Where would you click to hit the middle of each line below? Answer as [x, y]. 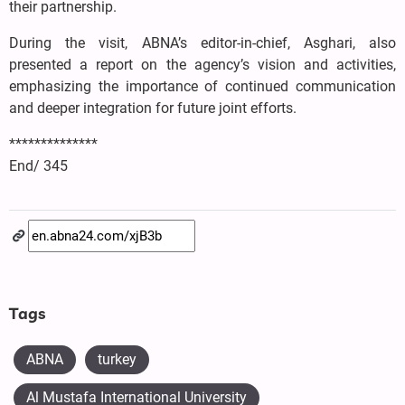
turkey [117, 359]
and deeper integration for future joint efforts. [153, 108]
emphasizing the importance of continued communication [202, 86]
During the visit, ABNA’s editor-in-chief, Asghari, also [202, 42]
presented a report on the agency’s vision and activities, [202, 64]
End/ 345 [38, 165]
